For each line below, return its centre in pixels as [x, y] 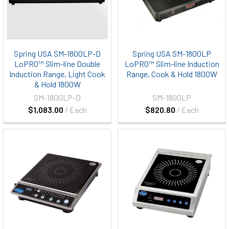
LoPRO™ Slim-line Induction [172, 64]
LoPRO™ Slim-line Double [57, 64]
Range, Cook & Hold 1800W [172, 74]
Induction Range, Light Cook [57, 74]
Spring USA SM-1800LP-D [57, 53]
